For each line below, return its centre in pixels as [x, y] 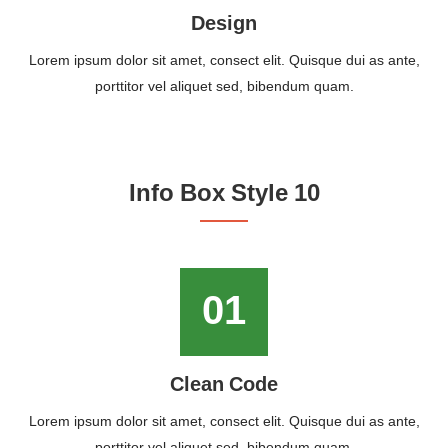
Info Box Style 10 [224, 193]
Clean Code [224, 385]
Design [224, 23]
